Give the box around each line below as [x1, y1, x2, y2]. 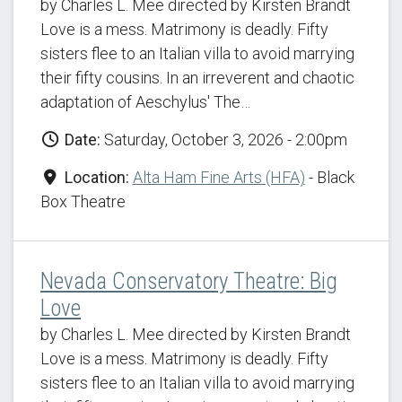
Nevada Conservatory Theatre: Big [40, 268, 337, 294]
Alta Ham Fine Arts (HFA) [132, 168, 305, 187]
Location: [60, 168, 129, 187]
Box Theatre [40, 192, 126, 211]
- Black [304, 168, 354, 187]
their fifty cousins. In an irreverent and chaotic [40, 68, 354, 87]
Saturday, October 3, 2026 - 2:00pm [100, 130, 347, 149]
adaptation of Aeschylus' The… [40, 92, 250, 111]
